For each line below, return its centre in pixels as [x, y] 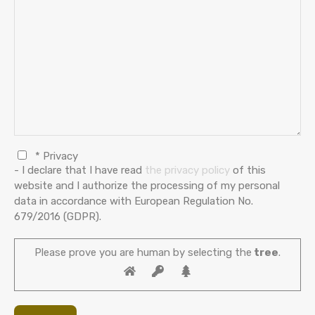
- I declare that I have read [79, 170]
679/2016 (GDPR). [58, 216]
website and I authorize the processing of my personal [147, 185]
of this [248, 170]
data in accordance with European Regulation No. [134, 201]
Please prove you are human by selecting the [143, 252]
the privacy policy [187, 170]
